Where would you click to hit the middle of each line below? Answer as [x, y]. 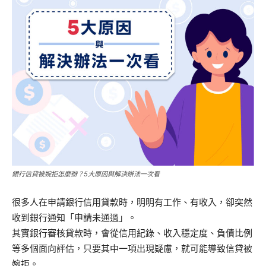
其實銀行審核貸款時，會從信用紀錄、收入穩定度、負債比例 [132, 233]
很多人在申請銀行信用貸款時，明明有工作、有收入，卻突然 [132, 202]
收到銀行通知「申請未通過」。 [74, 218]
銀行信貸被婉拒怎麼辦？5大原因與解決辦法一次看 [86, 174]
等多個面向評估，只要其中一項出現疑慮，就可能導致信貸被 [132, 248]
